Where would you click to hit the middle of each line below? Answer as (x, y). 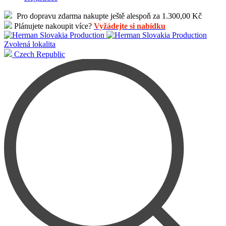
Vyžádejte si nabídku (130, 26)
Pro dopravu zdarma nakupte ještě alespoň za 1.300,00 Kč (109, 16)
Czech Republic (39, 54)
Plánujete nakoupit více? (53, 26)
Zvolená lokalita (30, 44)
